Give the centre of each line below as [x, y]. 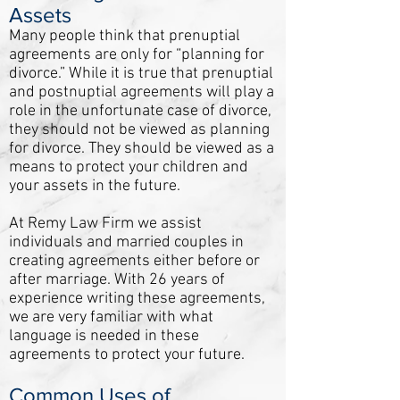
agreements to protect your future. [127, 355]
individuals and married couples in [126, 242]
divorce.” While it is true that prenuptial [141, 74]
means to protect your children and [129, 167]
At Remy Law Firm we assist [105, 224]
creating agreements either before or [134, 261]
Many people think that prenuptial [125, 36]
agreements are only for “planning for [137, 55]
